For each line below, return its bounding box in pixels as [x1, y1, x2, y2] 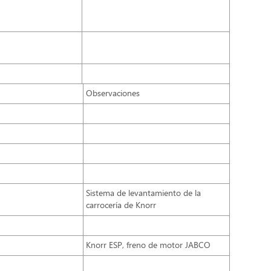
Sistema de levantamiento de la [86, 188, 201, 200]
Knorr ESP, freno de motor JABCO [86, 240, 211, 252]
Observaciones [86, 88, 140, 100]
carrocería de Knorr [86, 200, 157, 212]
